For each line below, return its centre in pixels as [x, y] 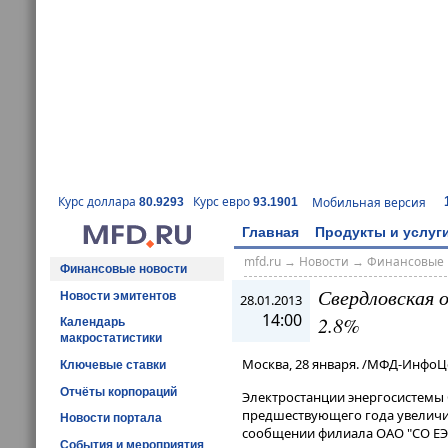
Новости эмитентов [118, 295]
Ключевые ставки [113, 364]
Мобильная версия [369, 202]
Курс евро [223, 202]
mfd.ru [262, 262]
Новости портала [111, 418]
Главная [270, 231]
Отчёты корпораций [118, 391]
